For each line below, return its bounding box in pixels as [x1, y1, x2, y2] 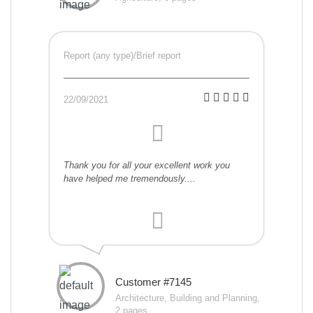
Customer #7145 [115, 276, 191, 289]
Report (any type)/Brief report [64, 50, 181, 61]
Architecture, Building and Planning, [115, 293, 260, 304]
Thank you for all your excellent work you [64, 160, 230, 171]
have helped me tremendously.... [64, 173, 196, 184]
